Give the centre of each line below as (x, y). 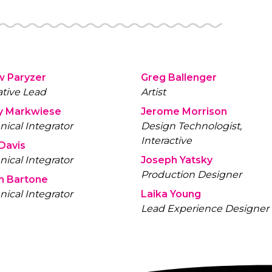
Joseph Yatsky (176, 160)
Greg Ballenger (178, 77)
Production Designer (191, 175)
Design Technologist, (191, 126)
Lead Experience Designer (205, 209)
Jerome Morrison (184, 111)
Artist (153, 92)
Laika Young (171, 194)
